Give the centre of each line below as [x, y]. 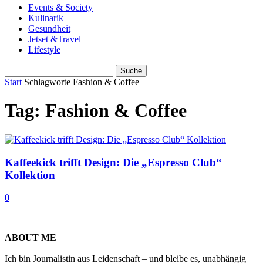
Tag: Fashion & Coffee [96, 111]
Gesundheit [49, 28]
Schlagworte [47, 82]
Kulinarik [46, 18]
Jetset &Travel [55, 39]
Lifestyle [44, 50]
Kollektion [30, 175]
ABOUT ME [31, 238]
